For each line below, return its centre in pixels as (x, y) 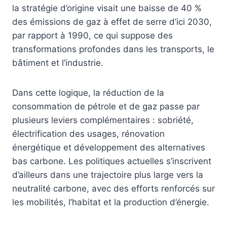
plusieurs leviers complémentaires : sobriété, (103, 120)
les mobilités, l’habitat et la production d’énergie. (111, 202)
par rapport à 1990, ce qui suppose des (92, 36)
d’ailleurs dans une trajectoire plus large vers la (108, 175)
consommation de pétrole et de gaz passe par (106, 107)
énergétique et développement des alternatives (109, 148)
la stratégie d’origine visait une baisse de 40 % (107, 8)
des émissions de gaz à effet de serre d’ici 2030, (112, 22)
